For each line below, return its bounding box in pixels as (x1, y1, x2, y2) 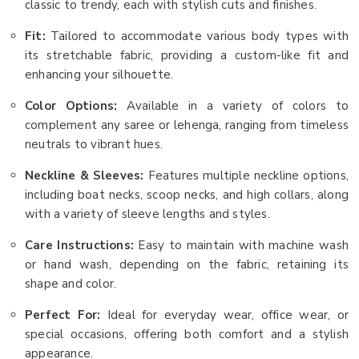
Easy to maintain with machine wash (138, 237, 349, 254)
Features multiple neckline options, (147, 167, 349, 184)
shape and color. (25, 276, 117, 292)
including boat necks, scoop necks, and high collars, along (25, 187, 349, 204)
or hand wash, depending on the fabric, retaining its (25, 256, 349, 273)
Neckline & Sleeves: (25, 167, 148, 184)
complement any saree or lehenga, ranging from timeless (25, 117, 349, 134)
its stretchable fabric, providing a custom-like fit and (25, 47, 349, 64)
